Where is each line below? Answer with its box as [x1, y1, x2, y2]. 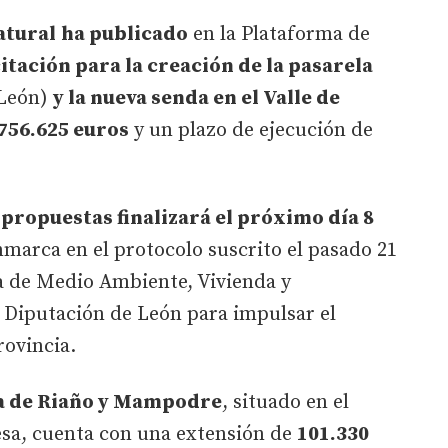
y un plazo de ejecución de [129, 117, 373, 143]
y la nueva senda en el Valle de [53, 85, 340, 111]
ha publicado [61, 21, 188, 47]
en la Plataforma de [188, 21, 370, 47]
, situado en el [222, 389, 349, 415]
